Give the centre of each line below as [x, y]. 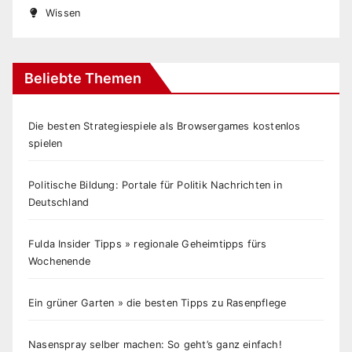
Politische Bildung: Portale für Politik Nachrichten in [155, 185]
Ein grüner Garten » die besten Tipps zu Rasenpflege [158, 302]
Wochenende [59, 261]
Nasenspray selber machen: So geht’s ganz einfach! [155, 344]
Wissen [63, 13]
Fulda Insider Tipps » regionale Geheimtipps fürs [148, 244]
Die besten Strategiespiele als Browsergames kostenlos [165, 126]
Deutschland [59, 202]
